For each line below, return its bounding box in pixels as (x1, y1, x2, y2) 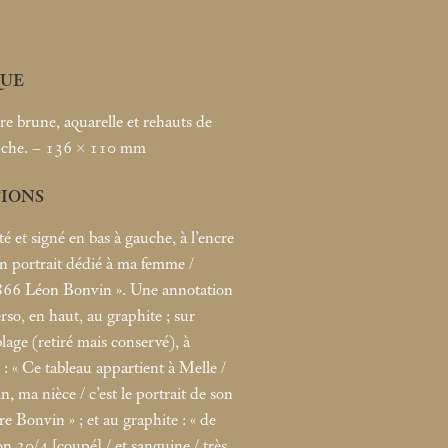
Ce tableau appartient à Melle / (22, 358, 226, 377)
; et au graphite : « (79, 410, 196, 429)
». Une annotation (116, 280, 233, 299)
